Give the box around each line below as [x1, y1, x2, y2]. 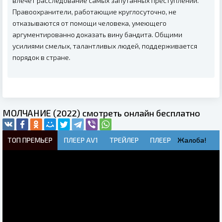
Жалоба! [177, 135, 206, 144]
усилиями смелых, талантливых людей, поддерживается [12, 41, 197, 50]
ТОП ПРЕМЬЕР [7, 135, 53, 144]
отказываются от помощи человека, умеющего [12, 18, 166, 27]
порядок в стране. [12, 53, 70, 61]
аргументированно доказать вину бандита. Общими [12, 30, 182, 39]
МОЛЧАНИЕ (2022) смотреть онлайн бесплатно [2, 107, 200, 118]
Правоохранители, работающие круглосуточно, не [12, 7, 176, 16]
